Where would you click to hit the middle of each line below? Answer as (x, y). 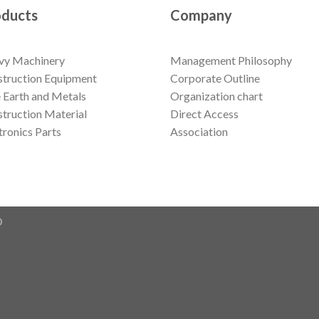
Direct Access (204, 114)
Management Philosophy (231, 61)
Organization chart (216, 96)
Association (199, 132)
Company (201, 15)
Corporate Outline (215, 78)
